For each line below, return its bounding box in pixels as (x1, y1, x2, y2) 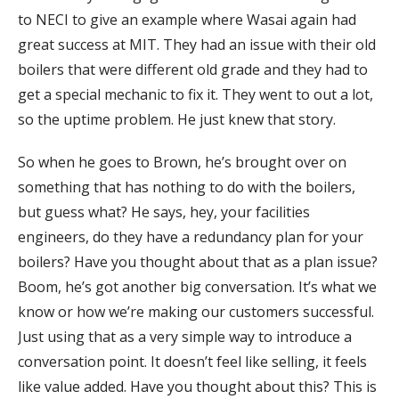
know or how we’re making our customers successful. (18, 302, 374, 322)
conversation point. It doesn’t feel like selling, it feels (18, 352, 367, 372)
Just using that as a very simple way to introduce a (18, 327, 352, 347)
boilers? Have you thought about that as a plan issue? (18, 252, 378, 273)
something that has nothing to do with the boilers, (18, 177, 355, 198)
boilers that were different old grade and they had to (18, 60, 368, 80)
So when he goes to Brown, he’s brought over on (18, 152, 346, 173)
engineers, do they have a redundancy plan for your (18, 227, 363, 248)
